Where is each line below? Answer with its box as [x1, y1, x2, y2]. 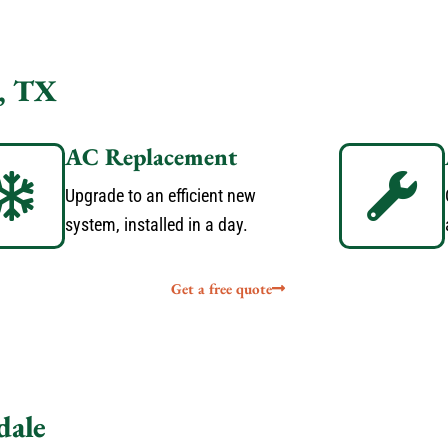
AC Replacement [64, 141, 237, 172]
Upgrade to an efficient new [64, 185, 256, 206]
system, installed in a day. [64, 214, 248, 235]
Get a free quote [170, 279, 272, 298]
